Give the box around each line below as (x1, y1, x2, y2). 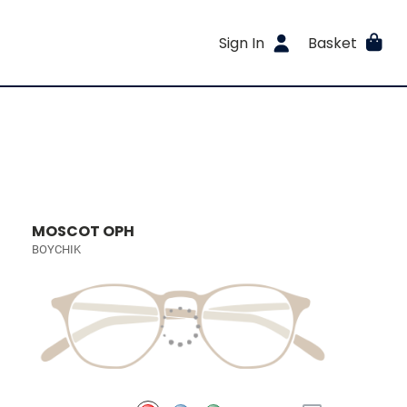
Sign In (219, 32, 265, 54)
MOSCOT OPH (32, 221, 135, 242)
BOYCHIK (32, 243, 82, 256)
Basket (307, 32, 357, 54)
